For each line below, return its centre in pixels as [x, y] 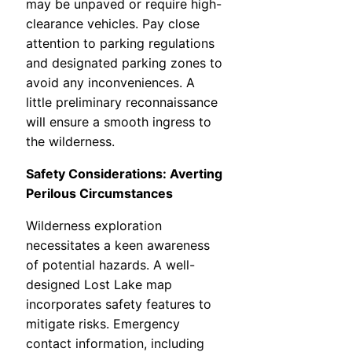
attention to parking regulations [120, 44]
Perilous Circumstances [99, 194]
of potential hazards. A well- [110, 265]
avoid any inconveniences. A [110, 83]
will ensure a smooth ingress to [119, 122]
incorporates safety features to [119, 304]
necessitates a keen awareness [118, 246]
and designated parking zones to [124, 63]
